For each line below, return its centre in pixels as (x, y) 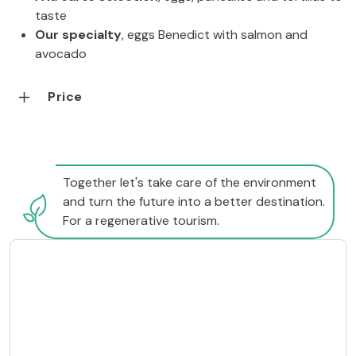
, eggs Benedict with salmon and (215, 35)
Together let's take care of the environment (190, 183)
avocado (61, 54)
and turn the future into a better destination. (194, 202)
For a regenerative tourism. (141, 221)
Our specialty (78, 35)
